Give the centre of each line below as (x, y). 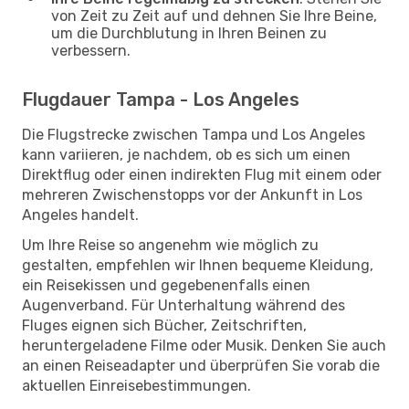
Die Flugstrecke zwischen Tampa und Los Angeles (194, 134)
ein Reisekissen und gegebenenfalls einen (166, 285)
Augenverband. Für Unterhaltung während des (184, 305)
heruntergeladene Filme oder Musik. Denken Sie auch (204, 345)
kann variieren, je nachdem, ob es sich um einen (186, 154)
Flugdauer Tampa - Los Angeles (161, 99)
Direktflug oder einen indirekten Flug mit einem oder (202, 174)
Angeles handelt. (80, 215)
